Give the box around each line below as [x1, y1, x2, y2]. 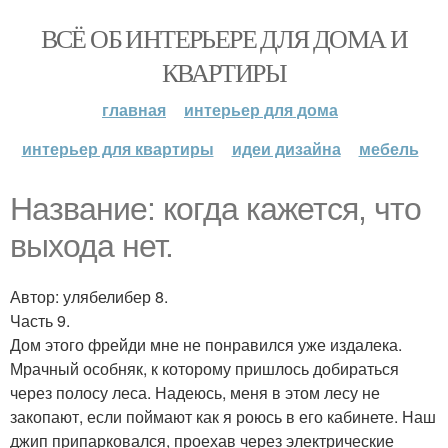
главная [102, 98, 166, 121]
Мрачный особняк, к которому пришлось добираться [10, 357, 399, 380]
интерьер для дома [184, 98, 338, 121]
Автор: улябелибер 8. [10, 285, 168, 308]
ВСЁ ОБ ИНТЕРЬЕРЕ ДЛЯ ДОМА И [40, 21, 408, 55]
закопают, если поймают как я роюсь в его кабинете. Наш [10, 405, 436, 428]
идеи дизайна [231, 137, 341, 160]
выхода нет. [10, 228, 173, 264]
